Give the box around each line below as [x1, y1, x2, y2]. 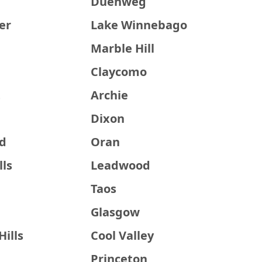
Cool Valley [91, 227, 154, 243]
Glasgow [91, 204, 140, 220]
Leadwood [91, 157, 151, 173]
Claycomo [91, 64, 147, 80]
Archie [91, 87, 129, 103]
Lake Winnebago [91, 17, 188, 33]
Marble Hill [91, 40, 155, 56]
